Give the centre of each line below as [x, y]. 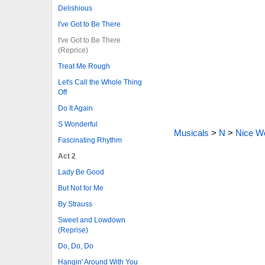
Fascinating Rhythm [90, 140]
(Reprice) [73, 50]
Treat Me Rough [84, 66]
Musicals [191, 133]
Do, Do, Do [76, 246]
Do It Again [75, 108]
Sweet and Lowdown [92, 220]
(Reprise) [73, 230]
